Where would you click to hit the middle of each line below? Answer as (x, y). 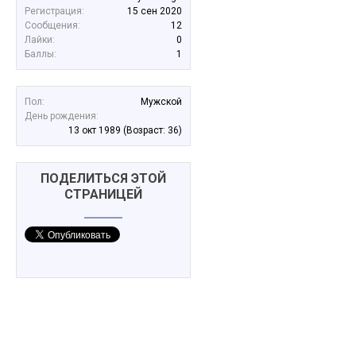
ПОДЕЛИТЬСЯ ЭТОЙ (103, 178)
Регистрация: (54, 11)
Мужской (161, 102)
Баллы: (41, 54)
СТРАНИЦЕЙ (103, 194)
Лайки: (40, 40)
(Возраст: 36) (153, 130)
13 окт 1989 (95, 130)
